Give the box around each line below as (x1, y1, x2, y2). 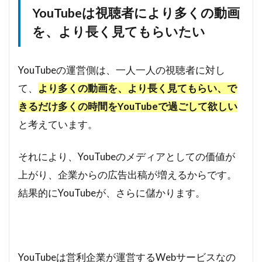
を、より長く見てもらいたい (32, 24, 205, 40)
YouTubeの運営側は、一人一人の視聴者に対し (18, 64, 225, 77)
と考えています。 (18, 118, 98, 131)
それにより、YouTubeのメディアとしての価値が (18, 150, 235, 163)
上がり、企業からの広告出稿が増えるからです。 (18, 168, 237, 181)
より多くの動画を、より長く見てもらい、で (38, 82, 237, 95)
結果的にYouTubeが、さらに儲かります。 (18, 187, 205, 199)
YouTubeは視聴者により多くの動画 (32, 5, 240, 21)
